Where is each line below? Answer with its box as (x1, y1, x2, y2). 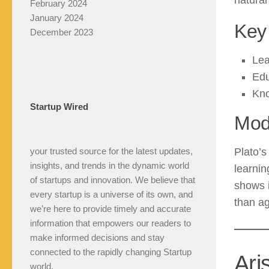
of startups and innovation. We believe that (30, 175, 195, 186)
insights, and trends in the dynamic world (30, 160, 189, 171)
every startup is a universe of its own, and (30, 189, 193, 200)
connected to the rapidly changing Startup (30, 247, 192, 258)
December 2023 (30, 27, 93, 38)
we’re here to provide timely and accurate (30, 204, 191, 214)
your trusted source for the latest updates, (30, 146, 193, 157)
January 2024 (30, 13, 83, 23)
